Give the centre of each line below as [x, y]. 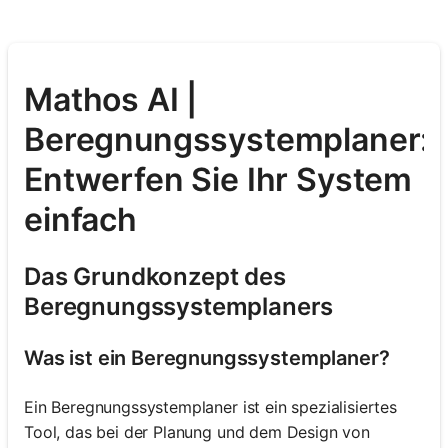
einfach [80, 220]
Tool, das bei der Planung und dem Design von [197, 431]
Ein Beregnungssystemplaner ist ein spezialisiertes [210, 406]
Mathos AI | [111, 100]
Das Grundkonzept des [155, 276]
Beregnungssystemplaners [179, 306]
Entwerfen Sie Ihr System [218, 180]
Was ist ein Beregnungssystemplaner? [207, 357]
